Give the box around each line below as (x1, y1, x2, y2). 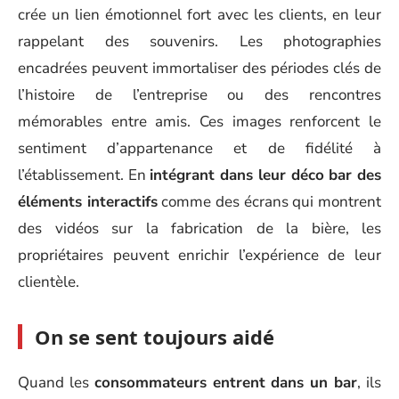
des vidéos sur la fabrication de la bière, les (18, 218, 381, 239)
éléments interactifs (18, 191, 158, 212)
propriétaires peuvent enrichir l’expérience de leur (18, 245, 381, 265)
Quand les (18, 371, 94, 393)
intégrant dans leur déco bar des (150, 165, 382, 185)
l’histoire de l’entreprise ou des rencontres (18, 85, 381, 105)
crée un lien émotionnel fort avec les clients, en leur (18, 4, 381, 25)
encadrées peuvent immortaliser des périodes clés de (18, 58, 381, 78)
